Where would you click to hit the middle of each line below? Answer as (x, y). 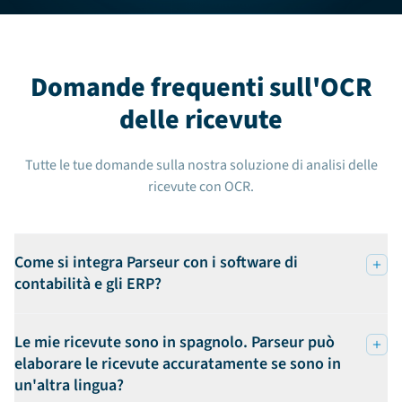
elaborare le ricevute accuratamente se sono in (178, 363)
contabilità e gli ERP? (88, 284)
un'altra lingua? (69, 385)
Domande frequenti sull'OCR (201, 87)
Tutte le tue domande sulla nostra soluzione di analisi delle (201, 165)
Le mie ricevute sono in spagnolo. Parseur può (175, 342)
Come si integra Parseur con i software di (156, 262)
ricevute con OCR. (201, 186)
